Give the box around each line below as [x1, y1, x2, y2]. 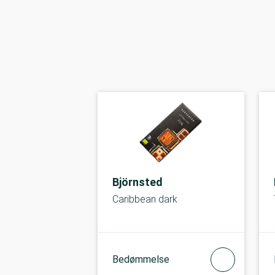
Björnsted [112, 176, 163, 188]
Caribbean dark [112, 193, 177, 205]
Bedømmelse [112, 254, 169, 265]
